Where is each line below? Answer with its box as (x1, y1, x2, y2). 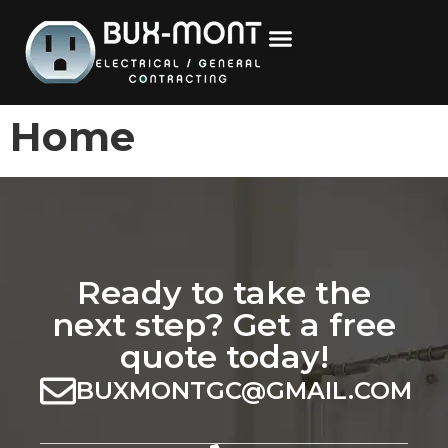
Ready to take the (77, 273, 371, 312)
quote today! (119, 337, 329, 376)
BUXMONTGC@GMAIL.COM (75, 376, 412, 405)
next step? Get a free (52, 305, 396, 344)
